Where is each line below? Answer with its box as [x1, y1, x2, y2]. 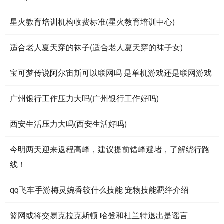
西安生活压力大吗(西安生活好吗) [10, 118, 127, 129]
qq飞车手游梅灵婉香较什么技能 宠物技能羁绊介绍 [10, 184, 189, 195]
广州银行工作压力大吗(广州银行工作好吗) [10, 92, 159, 104]
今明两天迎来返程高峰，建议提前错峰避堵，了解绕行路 [10, 143, 210, 155]
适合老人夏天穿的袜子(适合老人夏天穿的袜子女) [10, 41, 183, 53]
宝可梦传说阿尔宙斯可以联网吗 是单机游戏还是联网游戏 [10, 67, 212, 78]
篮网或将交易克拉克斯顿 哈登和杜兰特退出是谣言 [10, 209, 188, 221]
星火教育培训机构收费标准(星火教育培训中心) [10, 16, 175, 27]
